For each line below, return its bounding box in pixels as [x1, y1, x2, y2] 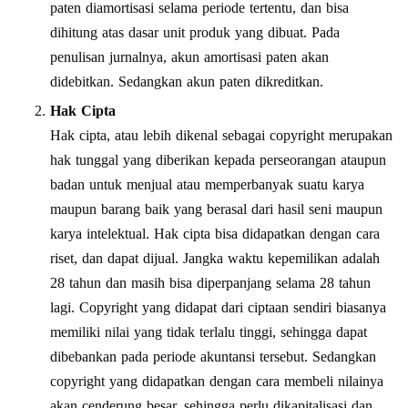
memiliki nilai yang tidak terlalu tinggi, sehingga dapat [50, 323, 367, 340]
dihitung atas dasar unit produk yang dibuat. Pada [50, 24, 340, 40]
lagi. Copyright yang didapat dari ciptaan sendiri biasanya [50, 299, 386, 315]
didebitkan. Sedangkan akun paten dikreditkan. [50, 73, 323, 89]
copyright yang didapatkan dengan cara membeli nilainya [50, 372, 383, 389]
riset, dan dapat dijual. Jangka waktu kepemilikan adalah [50, 250, 380, 266]
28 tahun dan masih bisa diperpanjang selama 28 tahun [50, 274, 371, 291]
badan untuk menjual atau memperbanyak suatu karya [50, 176, 364, 192]
